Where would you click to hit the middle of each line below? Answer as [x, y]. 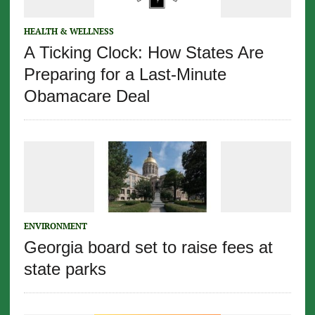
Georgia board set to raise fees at [148, 247]
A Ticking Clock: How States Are [143, 53]
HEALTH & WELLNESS [69, 32]
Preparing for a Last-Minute [125, 75]
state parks [67, 269]
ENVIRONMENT [55, 226]
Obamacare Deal [86, 96]
